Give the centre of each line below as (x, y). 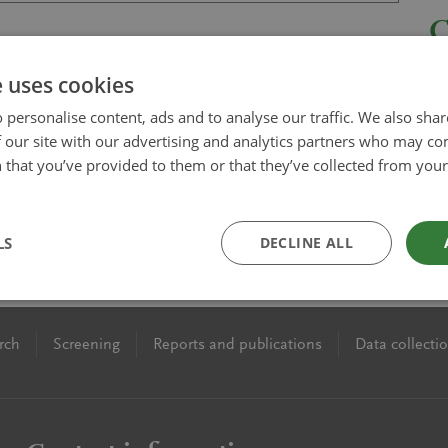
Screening (86, 344)
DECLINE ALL (306, 242)
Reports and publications (237, 344)
